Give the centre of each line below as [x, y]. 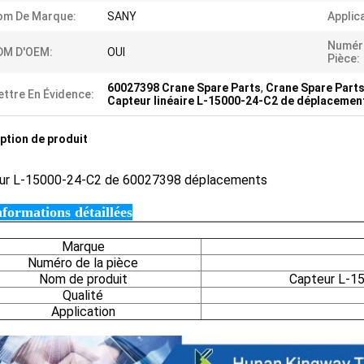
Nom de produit [83, 279]
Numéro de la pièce [83, 263]
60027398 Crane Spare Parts [184, 88]
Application [83, 312]
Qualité [83, 295]
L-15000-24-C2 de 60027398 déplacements [139, 180]
